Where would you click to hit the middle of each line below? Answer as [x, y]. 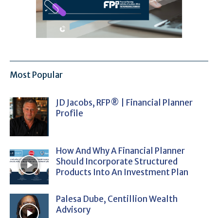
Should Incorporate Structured [117, 162]
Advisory [73, 210]
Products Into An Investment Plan [122, 173]
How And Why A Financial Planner [120, 151]
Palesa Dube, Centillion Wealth [117, 199]
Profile [70, 114]
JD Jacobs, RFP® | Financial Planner [124, 103]
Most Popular [36, 75]
